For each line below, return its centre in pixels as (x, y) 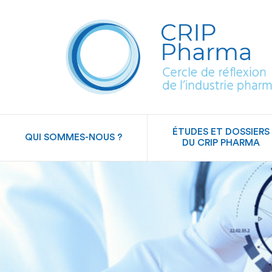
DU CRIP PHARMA (221, 143)
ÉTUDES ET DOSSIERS (221, 132)
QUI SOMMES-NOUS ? (73, 138)
